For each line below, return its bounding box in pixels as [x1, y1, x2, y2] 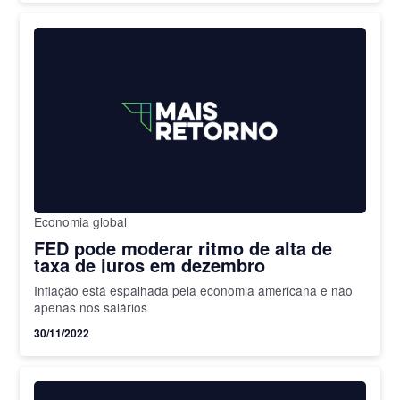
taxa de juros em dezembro [34, 252, 266, 279]
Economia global [34, 212, 128, 231]
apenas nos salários [34, 298, 148, 317]
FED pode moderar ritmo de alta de [34, 235, 333, 262]
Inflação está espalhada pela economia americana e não [34, 281, 354, 300]
